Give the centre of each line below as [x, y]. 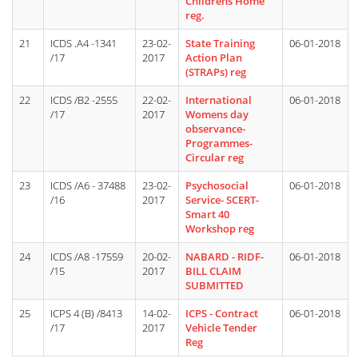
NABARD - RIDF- [225, 257]
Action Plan [214, 58]
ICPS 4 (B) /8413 [86, 313]
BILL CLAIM [213, 271]
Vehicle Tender [221, 328]
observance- [215, 129]
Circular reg [215, 157]
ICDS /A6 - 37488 [88, 185]
